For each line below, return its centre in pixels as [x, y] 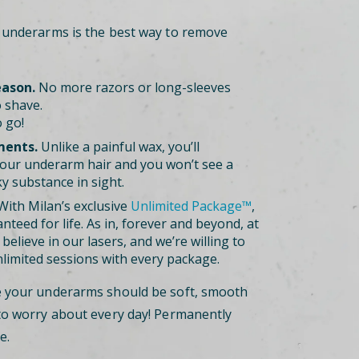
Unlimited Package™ [191, 206]
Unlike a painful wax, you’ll [119, 147]
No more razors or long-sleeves [133, 87]
